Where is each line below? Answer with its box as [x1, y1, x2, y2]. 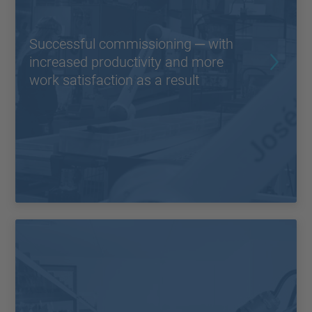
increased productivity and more [29, 54, 224, 71]
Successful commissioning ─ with [29, 36, 233, 53]
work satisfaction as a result [29, 72, 199, 89]
